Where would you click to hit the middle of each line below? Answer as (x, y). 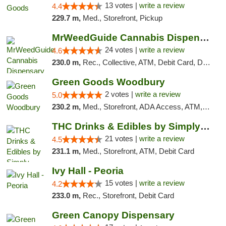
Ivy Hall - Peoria (88, 171)
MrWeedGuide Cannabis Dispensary (204, 38)
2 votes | (120, 94)
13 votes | (122, 5)
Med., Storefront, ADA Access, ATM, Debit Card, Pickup (142, 107)
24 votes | (122, 50)
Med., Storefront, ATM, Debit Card (138, 151)
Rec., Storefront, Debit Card (128, 195)
